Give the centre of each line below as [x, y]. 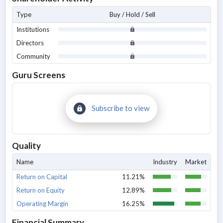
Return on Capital [42, 177]
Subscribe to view [120, 108]
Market [196, 162]
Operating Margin [42, 204]
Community [33, 56]
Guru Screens [39, 75]
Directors [30, 43]
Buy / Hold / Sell [132, 14]
